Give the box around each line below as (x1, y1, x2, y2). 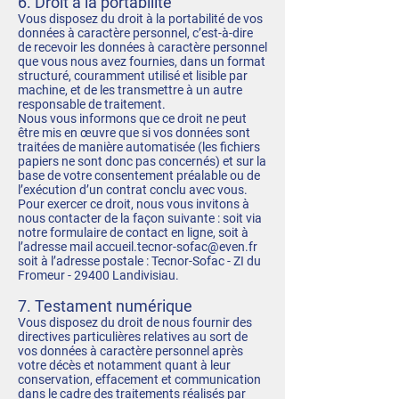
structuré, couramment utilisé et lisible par (18, 69, 248, 83)
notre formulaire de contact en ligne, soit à (18, 225, 248, 240)
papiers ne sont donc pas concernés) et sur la (18, 154, 266, 168)
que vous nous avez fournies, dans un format (18, 54, 265, 69)
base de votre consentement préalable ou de (18, 168, 260, 183)
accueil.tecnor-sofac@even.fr (95, 240, 257, 254)
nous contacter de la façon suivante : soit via (18, 211, 262, 225)
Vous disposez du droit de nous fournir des (18, 315, 252, 330)
